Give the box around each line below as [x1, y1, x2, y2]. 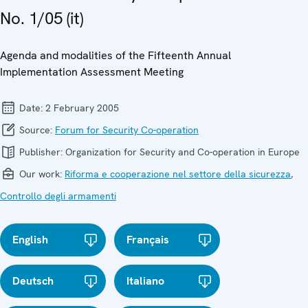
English [12, 232, 48, 247]
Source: [16, 123, 55, 136]
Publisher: [16, 145, 65, 158]
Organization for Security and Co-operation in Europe [65, 145, 300, 158]
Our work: [16, 167, 65, 180]
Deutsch [12, 273, 54, 288]
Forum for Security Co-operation [55, 123, 199, 136]
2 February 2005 [45, 101, 119, 114]
